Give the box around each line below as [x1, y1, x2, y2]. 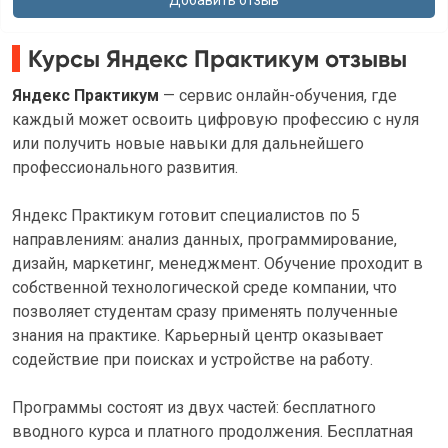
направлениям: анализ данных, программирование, [12, 230, 397, 249]
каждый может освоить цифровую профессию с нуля [12, 110, 419, 129]
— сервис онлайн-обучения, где [159, 86, 397, 105]
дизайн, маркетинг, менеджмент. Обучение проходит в [12, 254, 423, 273]
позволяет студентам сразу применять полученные [12, 302, 398, 321]
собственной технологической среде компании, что [12, 278, 397, 297]
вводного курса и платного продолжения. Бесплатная [12, 422, 413, 441]
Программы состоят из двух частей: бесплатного [12, 398, 376, 417]
